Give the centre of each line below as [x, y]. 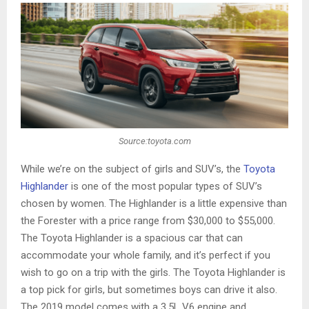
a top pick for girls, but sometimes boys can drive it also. [149, 290]
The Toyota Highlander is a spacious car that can [132, 238]
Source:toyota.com [154, 141]
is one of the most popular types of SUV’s [165, 187]
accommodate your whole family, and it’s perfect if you [146, 256]
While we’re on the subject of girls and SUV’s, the [132, 169]
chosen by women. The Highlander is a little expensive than [154, 204]
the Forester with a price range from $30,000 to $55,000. [148, 221]
